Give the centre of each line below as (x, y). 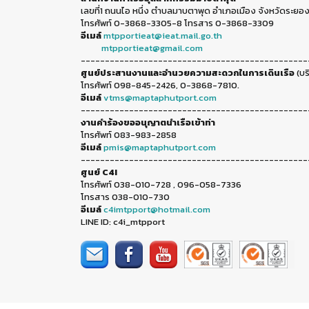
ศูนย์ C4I (99, 172)
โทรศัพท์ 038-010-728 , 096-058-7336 (161, 184)
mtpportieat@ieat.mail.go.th (163, 35)
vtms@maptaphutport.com (160, 97)
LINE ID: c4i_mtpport (123, 221)
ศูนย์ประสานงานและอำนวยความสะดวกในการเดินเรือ (188, 72)
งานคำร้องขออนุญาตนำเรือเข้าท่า (148, 122)
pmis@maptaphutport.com (160, 147)
